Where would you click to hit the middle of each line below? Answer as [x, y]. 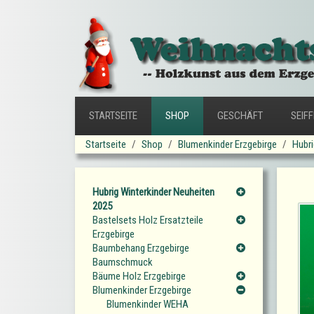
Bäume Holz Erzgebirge [139, 277]
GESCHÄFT [240, 116]
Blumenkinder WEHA [148, 305]
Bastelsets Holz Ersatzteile [148, 220]
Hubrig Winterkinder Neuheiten [153, 192]
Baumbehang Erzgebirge [141, 248]
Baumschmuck [123, 262]
